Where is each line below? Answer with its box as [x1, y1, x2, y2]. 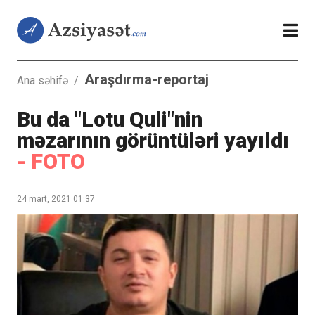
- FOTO [17, 149, 85, 174]
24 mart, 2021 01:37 [17, 194, 95, 205]
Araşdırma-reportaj [84, 71, 209, 89]
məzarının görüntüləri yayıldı [17, 128, 289, 153]
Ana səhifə [17, 74, 68, 88]
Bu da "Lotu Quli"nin [17, 107, 202, 132]
